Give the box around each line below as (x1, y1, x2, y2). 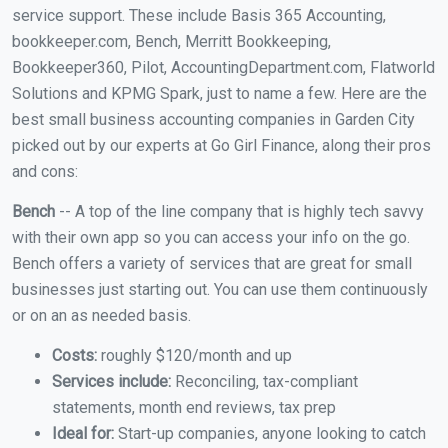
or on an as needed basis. (12, 306, 191, 326)
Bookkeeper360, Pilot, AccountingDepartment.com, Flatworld (12, 58, 435, 78)
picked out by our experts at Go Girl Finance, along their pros (12, 136, 431, 156)
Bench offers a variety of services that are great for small (12, 254, 412, 274)
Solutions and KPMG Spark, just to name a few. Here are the (12, 84, 427, 104)
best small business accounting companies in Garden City (12, 110, 415, 130)
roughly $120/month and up (97, 346, 292, 366)
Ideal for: (52, 424, 114, 444)
